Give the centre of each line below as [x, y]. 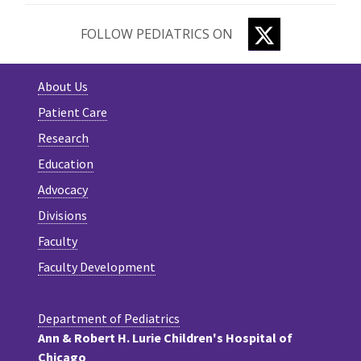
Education [66, 164]
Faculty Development [97, 267]
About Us [63, 87]
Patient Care [73, 112]
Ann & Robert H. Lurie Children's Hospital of [165, 338]
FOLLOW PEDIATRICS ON [158, 34]
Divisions [62, 216]
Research [63, 138]
